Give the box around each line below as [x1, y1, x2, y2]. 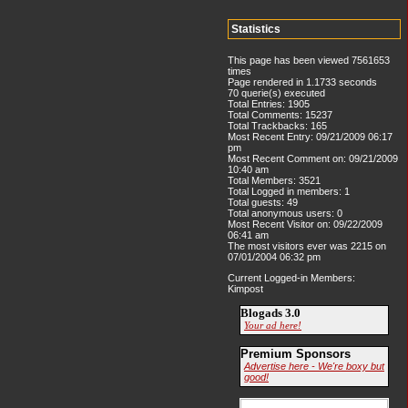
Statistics [231, 23, 280, 36]
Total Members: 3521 [228, 175, 321, 187]
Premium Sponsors [240, 346, 351, 361]
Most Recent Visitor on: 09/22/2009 [228, 219, 382, 230]
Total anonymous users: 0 [228, 208, 342, 219]
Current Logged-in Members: [228, 272, 358, 284]
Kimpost [228, 283, 269, 295]
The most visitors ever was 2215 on [228, 240, 386, 252]
